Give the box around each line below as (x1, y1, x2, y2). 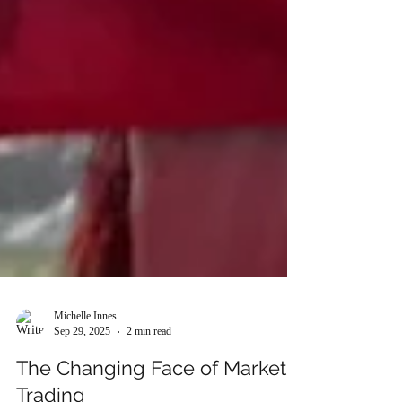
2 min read (127, 364, 171, 378)
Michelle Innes (54, 349, 117, 363)
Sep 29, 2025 (54, 364, 110, 378)
